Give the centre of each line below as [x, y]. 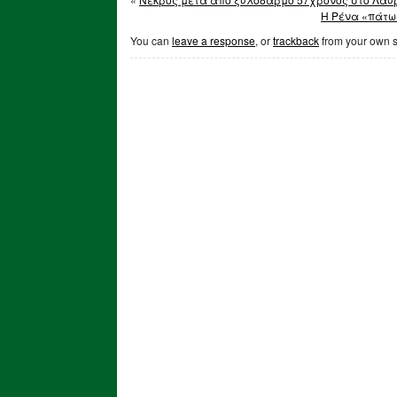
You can [151, 41]
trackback [296, 41]
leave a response [214, 41]
